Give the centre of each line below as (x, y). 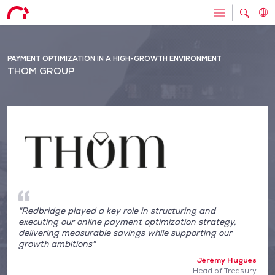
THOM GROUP (41, 71)
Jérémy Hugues (227, 260)
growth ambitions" (57, 244)
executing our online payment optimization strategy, (127, 222)
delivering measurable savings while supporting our (125, 233)
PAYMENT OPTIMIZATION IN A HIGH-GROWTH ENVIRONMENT (114, 58)
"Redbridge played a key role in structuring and (117, 211)
